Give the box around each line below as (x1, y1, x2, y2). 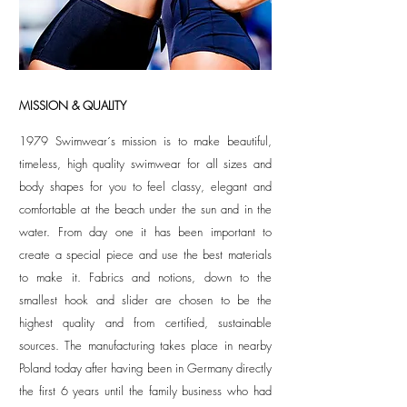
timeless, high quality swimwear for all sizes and (19, 155, 272, 173)
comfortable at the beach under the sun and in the (19, 201, 272, 218)
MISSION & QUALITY (19, 97, 126, 114)
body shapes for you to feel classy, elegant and (19, 178, 272, 195)
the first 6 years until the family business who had (19, 382, 272, 400)
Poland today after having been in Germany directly (19, 360, 272, 377)
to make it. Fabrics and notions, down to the (19, 269, 272, 286)
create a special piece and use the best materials (19, 246, 272, 263)
